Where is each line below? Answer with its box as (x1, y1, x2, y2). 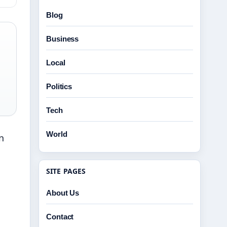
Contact (46, 212, 74, 221)
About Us (46, 188, 80, 197)
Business (46, 34, 79, 43)
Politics (46, 82, 72, 91)
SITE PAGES (46, 166, 86, 176)
